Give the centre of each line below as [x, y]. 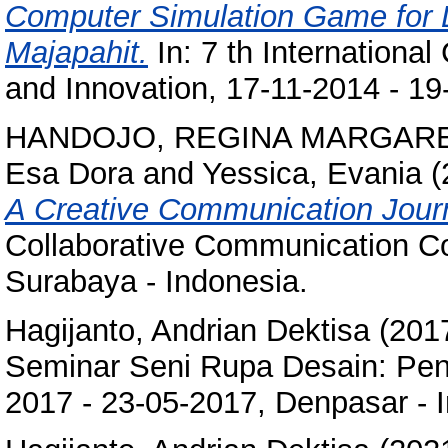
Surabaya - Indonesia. [156, 281]
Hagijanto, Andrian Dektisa [187, 330]
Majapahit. [76, 52]
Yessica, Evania [312, 173]
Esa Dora [69, 173]
